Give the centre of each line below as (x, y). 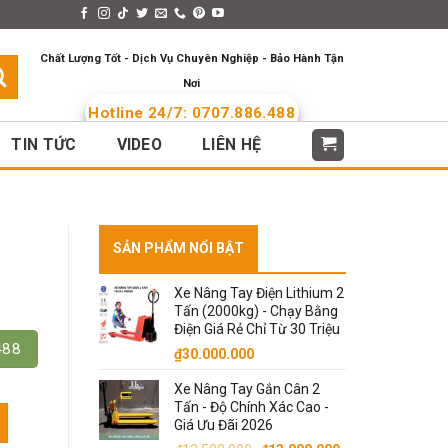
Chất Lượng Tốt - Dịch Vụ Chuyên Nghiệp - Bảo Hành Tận (191, 58)
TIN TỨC (44, 144)
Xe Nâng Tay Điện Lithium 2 (258, 293)
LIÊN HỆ (232, 144)
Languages (280, 14)
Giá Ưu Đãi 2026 (223, 425)
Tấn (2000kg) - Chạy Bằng (255, 311)
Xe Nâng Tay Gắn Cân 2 (246, 389)
